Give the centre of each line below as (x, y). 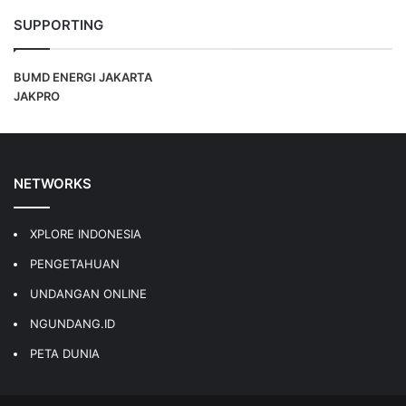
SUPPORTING (58, 24)
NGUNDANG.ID (72, 323)
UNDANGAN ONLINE (88, 293)
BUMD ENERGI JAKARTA (83, 77)
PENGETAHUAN (75, 263)
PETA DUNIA (65, 353)
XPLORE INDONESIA (86, 233)
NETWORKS (53, 183)
